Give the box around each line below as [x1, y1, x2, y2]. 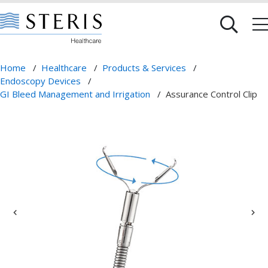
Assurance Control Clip [166, 88, 257, 100]
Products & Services [102, 62, 186, 74]
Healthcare [41, 62, 87, 74]
